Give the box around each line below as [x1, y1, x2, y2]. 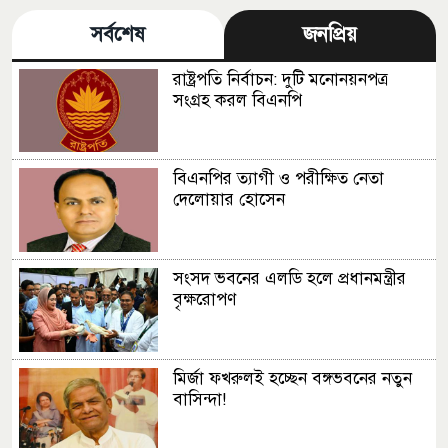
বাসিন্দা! [172, 388, 226, 410]
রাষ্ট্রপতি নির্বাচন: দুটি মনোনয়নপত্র [172, 68, 388, 90]
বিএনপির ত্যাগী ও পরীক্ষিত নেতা [172, 168, 384, 190]
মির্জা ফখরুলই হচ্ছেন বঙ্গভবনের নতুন [172, 367, 412, 389]
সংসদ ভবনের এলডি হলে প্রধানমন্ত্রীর [172, 268, 406, 290]
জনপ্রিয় [303, 21, 357, 47]
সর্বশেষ [91, 21, 145, 47]
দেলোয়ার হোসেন [172, 189, 290, 211]
